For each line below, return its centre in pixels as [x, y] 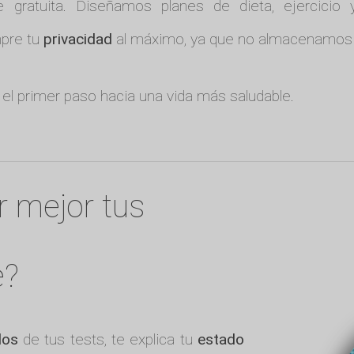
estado [220, 340]
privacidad [77, 39]
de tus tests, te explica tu [107, 340]
